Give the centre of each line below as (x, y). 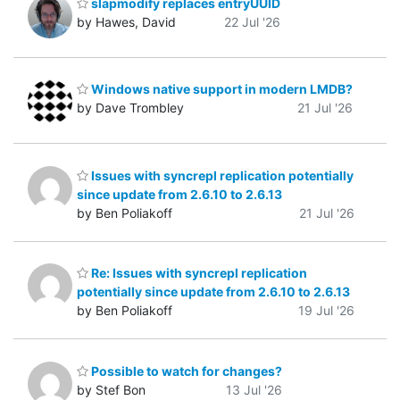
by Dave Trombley (130, 108)
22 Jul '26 (252, 21)
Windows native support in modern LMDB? (221, 89)
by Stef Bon (111, 389)
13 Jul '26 (254, 389)
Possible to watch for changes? (185, 371)
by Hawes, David (126, 21)
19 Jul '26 (326, 311)
